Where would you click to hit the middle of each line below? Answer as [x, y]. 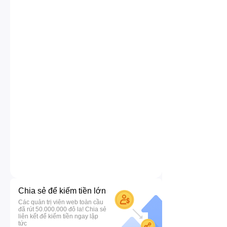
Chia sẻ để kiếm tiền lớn [62, 191]
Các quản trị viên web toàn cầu [61, 202]
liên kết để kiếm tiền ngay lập [58, 216]
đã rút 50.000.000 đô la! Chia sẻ [62, 209]
